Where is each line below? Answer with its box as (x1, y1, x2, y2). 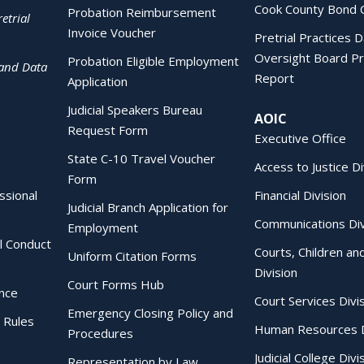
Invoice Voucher (67, 24, 156, 41)
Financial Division (253, 187, 346, 203)
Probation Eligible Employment (67, 53, 239, 69)
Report (253, 70, 294, 86)
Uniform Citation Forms (67, 248, 197, 264)
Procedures (67, 325, 133, 341)
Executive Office (253, 130, 346, 146)
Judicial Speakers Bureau (67, 102, 202, 118)
